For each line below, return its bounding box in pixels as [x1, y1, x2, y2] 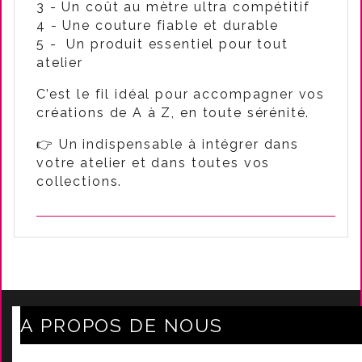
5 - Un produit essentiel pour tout [36, 36, 288, 52]
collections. [36, 174, 123, 189]
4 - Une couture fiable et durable [36, 18, 280, 33]
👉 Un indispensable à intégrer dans [36, 137, 299, 152]
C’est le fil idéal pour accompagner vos [36, 86, 326, 102]
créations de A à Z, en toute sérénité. [36, 105, 310, 120]
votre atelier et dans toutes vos [36, 155, 271, 170]
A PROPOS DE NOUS [20, 314, 223, 336]
